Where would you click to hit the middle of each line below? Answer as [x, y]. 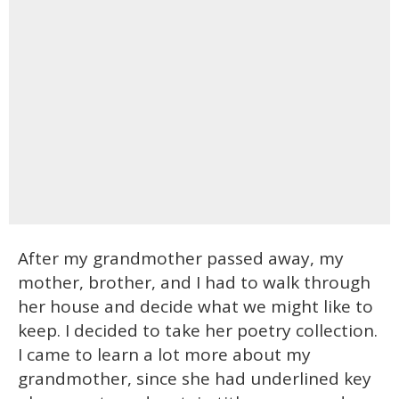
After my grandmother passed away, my [181, 259]
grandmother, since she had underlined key [195, 379]
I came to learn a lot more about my [164, 355]
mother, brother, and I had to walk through [194, 283]
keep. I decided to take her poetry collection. [198, 331]
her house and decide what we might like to [195, 307]
